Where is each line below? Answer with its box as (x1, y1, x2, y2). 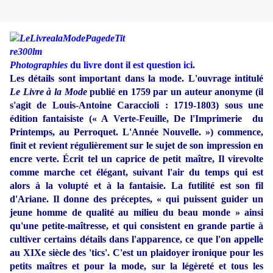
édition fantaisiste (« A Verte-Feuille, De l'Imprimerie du (10, 113, 263, 124)
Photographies (10, 60, 68, 71)
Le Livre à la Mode (10, 87, 87, 97)
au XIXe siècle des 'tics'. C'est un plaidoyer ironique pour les (10, 247, 263, 258)
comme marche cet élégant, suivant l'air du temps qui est (10, 167, 263, 178)
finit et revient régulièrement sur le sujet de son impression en (10, 140, 263, 151)
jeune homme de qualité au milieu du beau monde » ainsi (10, 207, 263, 218)
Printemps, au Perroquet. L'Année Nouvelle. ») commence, (10, 127, 263, 138)
